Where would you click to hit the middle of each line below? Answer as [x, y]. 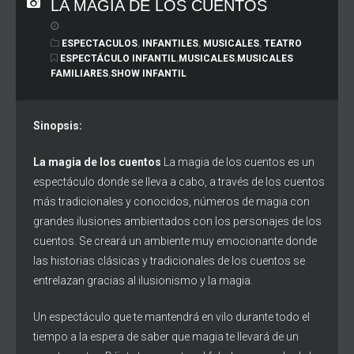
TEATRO [283, 43]
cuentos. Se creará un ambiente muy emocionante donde [175, 241]
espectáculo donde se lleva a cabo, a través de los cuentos [179, 182]
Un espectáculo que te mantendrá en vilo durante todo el [171, 317]
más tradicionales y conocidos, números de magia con [171, 201]
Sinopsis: [58, 126]
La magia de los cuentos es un [238, 162]
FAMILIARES [79, 73]
